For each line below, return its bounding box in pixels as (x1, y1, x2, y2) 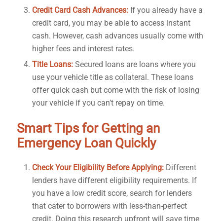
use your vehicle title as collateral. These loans (32, 73, 193, 82)
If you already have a (128, 5, 203, 15)
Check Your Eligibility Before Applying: (32, 163, 166, 173)
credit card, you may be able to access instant (32, 18, 190, 28)
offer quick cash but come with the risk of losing (32, 85, 199, 95)
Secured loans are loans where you (73, 60, 196, 70)
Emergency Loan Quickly (16, 136, 156, 151)
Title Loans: (32, 60, 73, 70)
